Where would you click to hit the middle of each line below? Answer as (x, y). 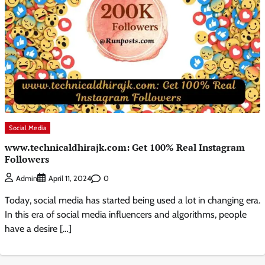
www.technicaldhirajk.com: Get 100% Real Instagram (125, 147)
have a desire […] (38, 229)
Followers (27, 159)
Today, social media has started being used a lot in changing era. (132, 201)
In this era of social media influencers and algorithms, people (126, 215)
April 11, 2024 (70, 179)
